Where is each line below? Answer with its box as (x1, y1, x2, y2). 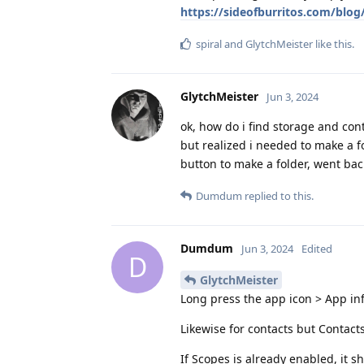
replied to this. (242, 188, 314, 203)
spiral (196, 36, 222, 51)
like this (313, 36, 352, 51)
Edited (301, 240, 332, 256)
